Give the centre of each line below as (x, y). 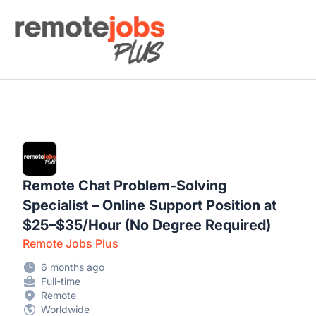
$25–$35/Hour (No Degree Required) (147, 225)
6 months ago (73, 267)
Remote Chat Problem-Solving (124, 186)
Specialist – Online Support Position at (150, 205)
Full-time (61, 281)
